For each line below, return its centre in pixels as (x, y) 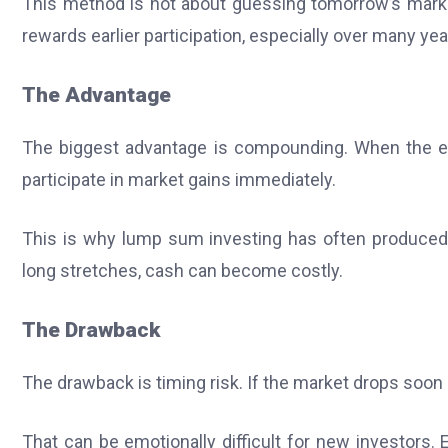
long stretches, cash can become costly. (182, 270)
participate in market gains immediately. (179, 179)
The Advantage (96, 94)
